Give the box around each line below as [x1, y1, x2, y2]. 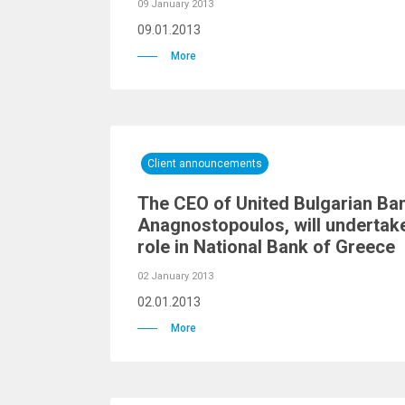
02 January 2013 [137, 270, 213, 282]
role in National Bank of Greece [137, 236, 395, 258]
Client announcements [147, 157, 262, 170]
